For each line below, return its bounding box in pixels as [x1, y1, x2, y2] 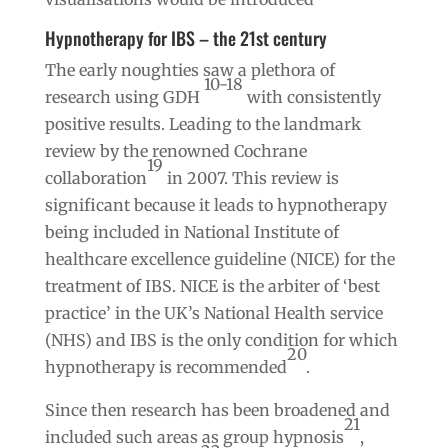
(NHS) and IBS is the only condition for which [44, 329, 398, 350]
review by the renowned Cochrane [44, 140, 307, 161]
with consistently [242, 86, 381, 107]
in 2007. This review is [162, 167, 339, 188]
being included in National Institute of [44, 221, 339, 242]
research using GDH [44, 86, 204, 107]
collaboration [44, 167, 147, 188]
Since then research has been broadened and [44, 399, 390, 420]
